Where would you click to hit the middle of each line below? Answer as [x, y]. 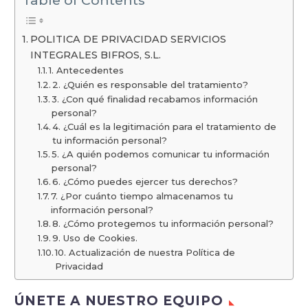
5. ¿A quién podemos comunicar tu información [161, 154]
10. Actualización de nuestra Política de [145, 252]
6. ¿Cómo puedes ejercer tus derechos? [145, 181]
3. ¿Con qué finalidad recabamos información [155, 99]
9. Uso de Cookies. [95, 238]
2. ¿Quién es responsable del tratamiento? [151, 84]
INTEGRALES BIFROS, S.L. [95, 55]
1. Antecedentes [87, 70]
